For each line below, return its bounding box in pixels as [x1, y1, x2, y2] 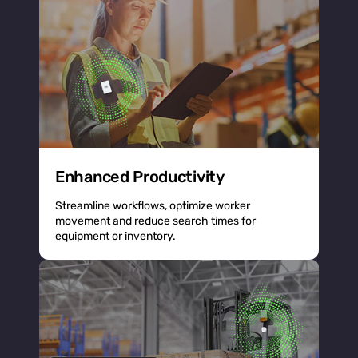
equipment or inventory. [55, 229, 176, 243]
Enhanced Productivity [55, 166, 225, 186]
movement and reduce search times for [55, 213, 256, 228]
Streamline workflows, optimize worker [55, 198, 250, 213]
